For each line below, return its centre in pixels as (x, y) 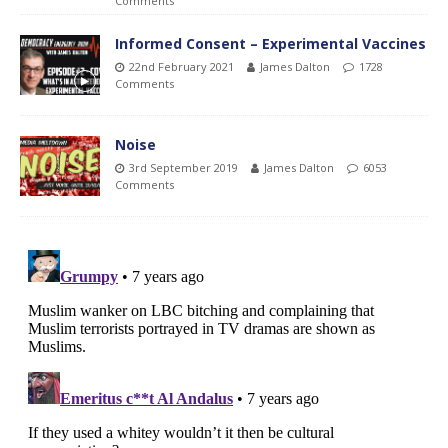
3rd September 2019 (183, 167)
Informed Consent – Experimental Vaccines (270, 43)
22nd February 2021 (181, 66)
